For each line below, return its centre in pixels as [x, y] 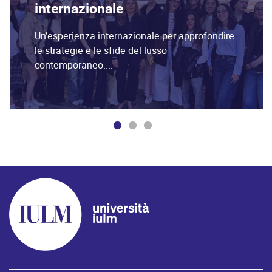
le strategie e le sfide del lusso [101, 50]
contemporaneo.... [74, 65]
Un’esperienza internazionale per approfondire [134, 36]
